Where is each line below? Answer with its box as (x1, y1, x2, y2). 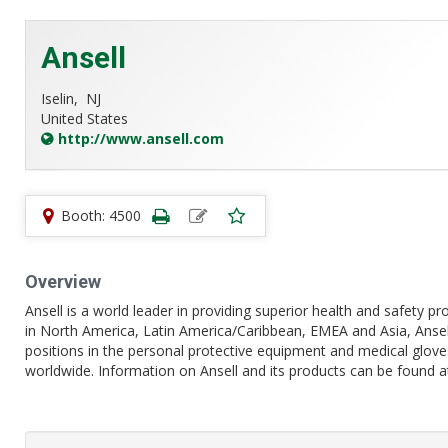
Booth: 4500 (61, 206, 141, 225)
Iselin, (41, 89, 86, 108)
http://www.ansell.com (58, 129, 224, 148)
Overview (25, 271, 101, 292)
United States (41, 109, 128, 128)
